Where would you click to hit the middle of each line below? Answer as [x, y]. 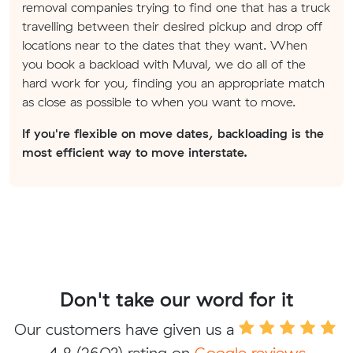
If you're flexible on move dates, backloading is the [173, 134]
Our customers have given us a [126, 329]
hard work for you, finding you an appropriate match [173, 83]
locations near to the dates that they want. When [165, 45]
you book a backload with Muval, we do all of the [164, 64]
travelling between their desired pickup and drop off [172, 26]
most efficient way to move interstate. [135, 152]
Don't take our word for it [176, 299]
